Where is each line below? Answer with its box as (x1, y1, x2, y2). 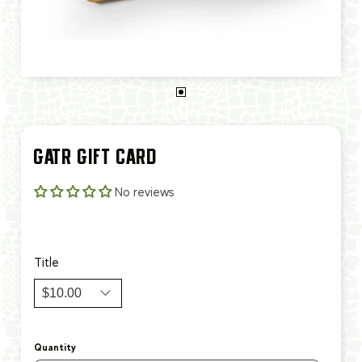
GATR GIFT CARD (34, 145, 158, 168)
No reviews (115, 184, 175, 200)
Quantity (34, 341, 76, 353)
